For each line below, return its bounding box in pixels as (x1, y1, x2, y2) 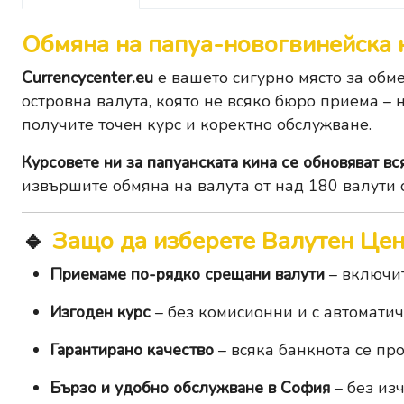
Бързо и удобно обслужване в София (50, 377, 330, 399)
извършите (22, 175, 113, 197)
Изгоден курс (50, 301, 151, 324)
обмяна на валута (113, 175, 250, 197)
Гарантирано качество (50, 339, 214, 362)
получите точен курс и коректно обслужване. (22, 114, 372, 136)
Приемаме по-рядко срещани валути (50, 263, 325, 286)
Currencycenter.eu (22, 67, 153, 89)
